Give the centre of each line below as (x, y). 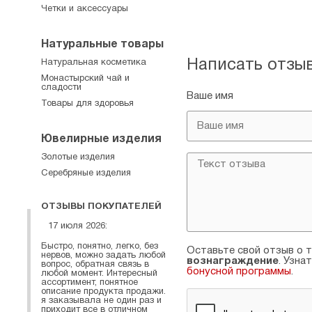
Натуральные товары (102, 45)
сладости (61, 88)
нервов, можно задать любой (103, 255)
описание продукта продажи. (103, 291)
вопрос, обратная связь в (95, 264)
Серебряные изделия (86, 173)
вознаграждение (233, 261)
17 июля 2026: (78, 226)
